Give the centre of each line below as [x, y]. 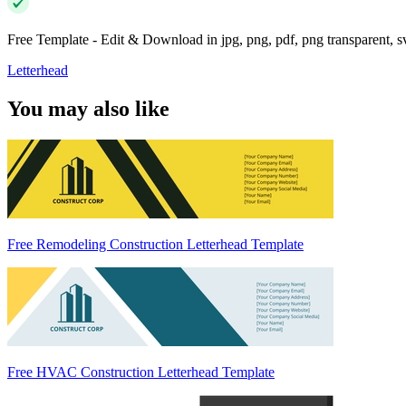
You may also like [88, 109]
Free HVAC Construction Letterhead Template [141, 372]
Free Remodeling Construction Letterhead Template [155, 245]
